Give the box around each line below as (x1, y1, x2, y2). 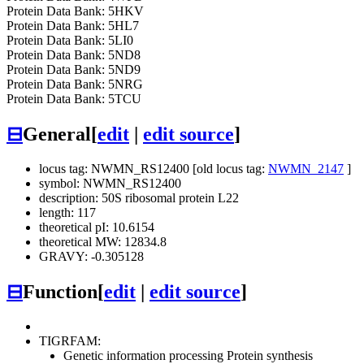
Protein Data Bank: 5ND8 (6, 48, 141, 63)
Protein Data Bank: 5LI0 (6, 33, 133, 48)
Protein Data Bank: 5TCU (6, 92, 141, 106)
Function (23, 281, 97, 303)
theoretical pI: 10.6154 (39, 220, 154, 235)
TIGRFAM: (39, 334, 101, 349)
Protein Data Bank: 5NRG (6, 77, 143, 92)
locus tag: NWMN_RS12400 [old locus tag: (39, 162, 268, 176)
